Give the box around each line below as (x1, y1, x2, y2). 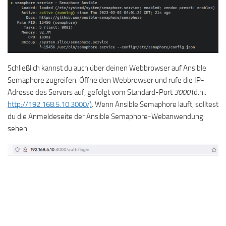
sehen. (8, 124, 29, 133)
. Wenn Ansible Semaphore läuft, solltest (92, 99, 218, 109)
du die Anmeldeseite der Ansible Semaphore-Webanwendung (8, 111, 203, 121)
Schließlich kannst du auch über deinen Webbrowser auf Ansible (8, 63, 206, 73)
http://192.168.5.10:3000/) (8, 99, 92, 109)
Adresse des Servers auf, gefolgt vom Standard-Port (8, 87, 174, 97)
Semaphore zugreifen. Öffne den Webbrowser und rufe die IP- (8, 75, 204, 85)
